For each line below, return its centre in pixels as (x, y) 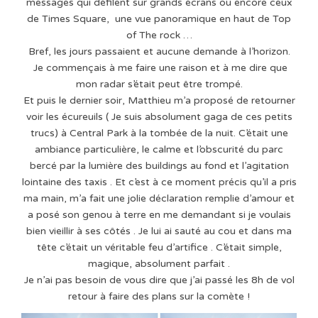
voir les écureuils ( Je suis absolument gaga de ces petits (159, 116)
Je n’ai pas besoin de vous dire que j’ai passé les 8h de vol (159, 280)
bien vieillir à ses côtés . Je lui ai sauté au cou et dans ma (159, 231)
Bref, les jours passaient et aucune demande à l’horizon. (159, 51)
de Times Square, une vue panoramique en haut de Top (159, 18)
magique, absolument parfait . (159, 263)
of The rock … (159, 35)
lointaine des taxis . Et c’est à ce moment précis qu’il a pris (159, 182)
